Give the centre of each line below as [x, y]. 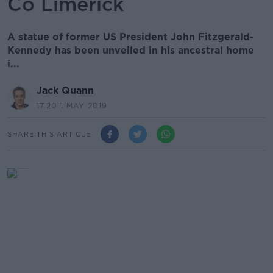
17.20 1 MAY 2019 [72, 106]
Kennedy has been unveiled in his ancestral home [131, 50]
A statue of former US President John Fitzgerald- [131, 37]
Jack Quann [65, 90]
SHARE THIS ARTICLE [49, 134]
